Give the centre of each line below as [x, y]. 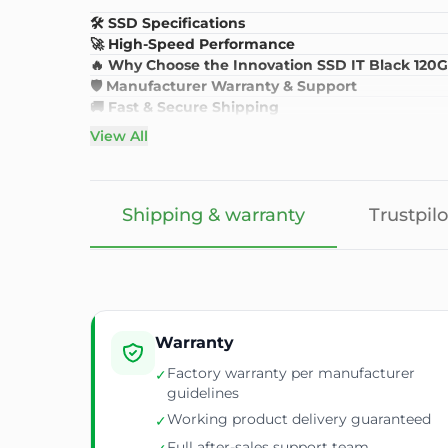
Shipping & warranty [213, 214]
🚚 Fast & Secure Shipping [184, 106]
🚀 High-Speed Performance [192, 43]
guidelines [203, 392]
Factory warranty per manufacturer [291, 372]
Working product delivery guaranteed [299, 418]
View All [119, 135]
